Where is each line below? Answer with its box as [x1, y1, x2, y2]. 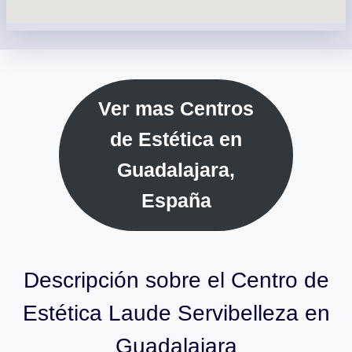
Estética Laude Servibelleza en [22, 300, 330, 325]
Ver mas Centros [98, 98, 254, 120]
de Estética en [110, 129, 242, 151]
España [141, 190, 211, 212]
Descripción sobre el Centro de [23, 267, 329, 292]
